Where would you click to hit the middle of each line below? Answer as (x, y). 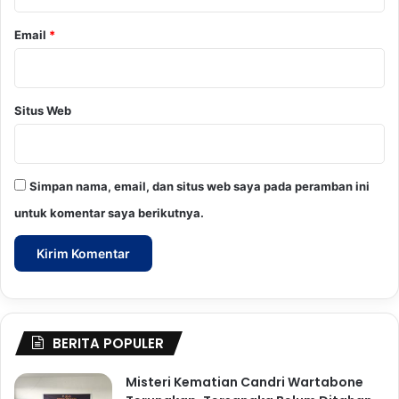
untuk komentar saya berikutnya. (109, 213)
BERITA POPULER (108, 344)
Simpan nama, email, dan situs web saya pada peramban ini (199, 187)
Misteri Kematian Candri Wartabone (244, 383)
